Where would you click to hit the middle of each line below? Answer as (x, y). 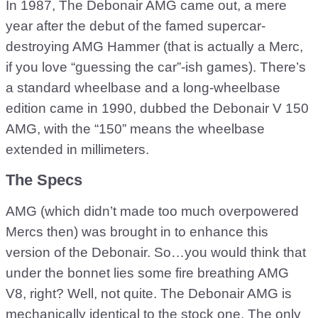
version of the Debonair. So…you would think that (156, 252)
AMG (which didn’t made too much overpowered (152, 211)
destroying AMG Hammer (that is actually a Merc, (154, 46)
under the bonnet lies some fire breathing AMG (147, 273)
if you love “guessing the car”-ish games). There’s (156, 67)
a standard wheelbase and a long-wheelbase (143, 88)
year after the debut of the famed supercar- (136, 26)
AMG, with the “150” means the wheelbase (135, 129)
